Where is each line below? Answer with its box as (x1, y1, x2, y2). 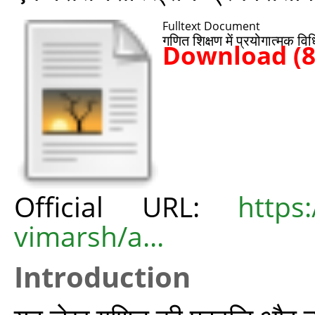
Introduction (14, 257, 191, 296)
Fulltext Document (162, 18, 260, 34)
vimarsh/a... (14, 217, 164, 255)
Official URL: (14, 188, 238, 225)
